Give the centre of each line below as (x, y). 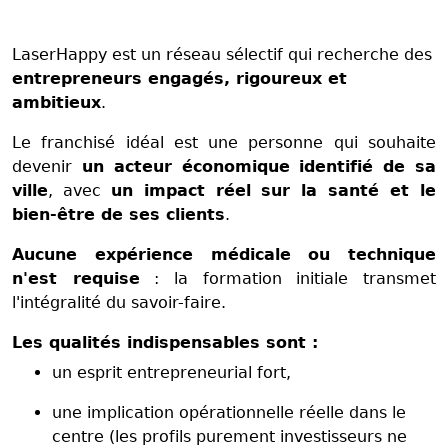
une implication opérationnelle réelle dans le (229, 412)
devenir (42, 166)
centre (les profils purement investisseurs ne (229, 436)
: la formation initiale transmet (288, 278)
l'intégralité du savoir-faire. (119, 302)
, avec (79, 190)
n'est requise (76, 278)
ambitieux (56, 102)
